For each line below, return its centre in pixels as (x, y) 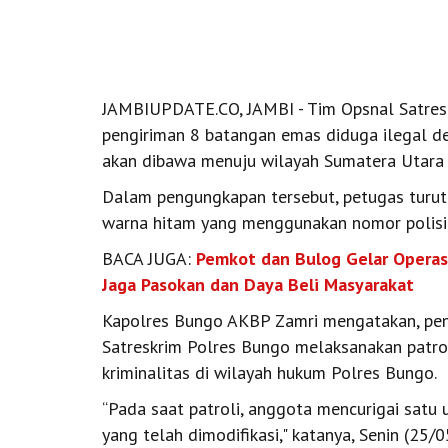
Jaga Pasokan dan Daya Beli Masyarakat (258, 284)
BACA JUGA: (149, 258)
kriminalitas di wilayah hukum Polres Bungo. (269, 372)
